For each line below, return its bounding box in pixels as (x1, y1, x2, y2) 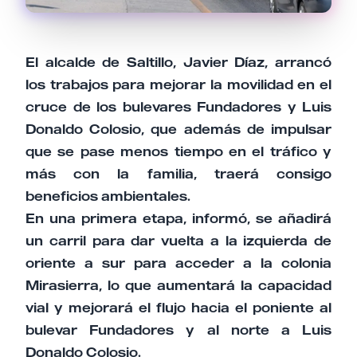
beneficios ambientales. (25, 188, 190, 205)
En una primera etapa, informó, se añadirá (25, 210, 331, 227)
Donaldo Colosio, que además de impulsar (25, 121, 331, 138)
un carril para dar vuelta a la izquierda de (25, 233, 331, 249)
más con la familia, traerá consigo (25, 166, 331, 182)
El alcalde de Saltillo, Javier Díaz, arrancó (25, 54, 331, 71)
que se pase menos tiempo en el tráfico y (25, 143, 331, 160)
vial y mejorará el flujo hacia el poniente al (25, 300, 331, 316)
